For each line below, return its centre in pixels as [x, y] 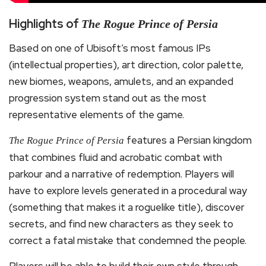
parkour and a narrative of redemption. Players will [121, 174]
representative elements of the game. [96, 115]
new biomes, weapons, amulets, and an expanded [121, 81]
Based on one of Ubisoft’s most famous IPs [110, 48]
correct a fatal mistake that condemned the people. [128, 240]
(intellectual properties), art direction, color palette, [126, 65]
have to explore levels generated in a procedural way [128, 191]
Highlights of [45, 24]
